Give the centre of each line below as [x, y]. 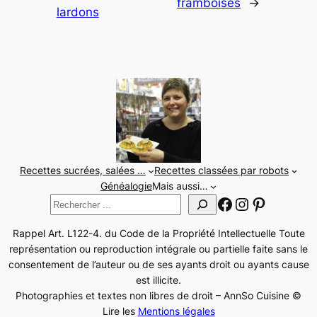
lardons [77, 12]
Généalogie [126, 186]
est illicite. [158, 279]
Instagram [273, 203]
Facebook [255, 203]
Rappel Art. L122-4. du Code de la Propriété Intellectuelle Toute [158, 233]
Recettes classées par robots [221, 171]
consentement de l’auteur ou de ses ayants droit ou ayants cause [158, 264]
